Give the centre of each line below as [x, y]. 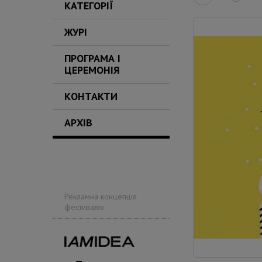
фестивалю [84, 207]
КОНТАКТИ [91, 96]
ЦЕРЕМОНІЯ [92, 70]
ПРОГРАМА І [92, 58]
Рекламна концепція [101, 196]
